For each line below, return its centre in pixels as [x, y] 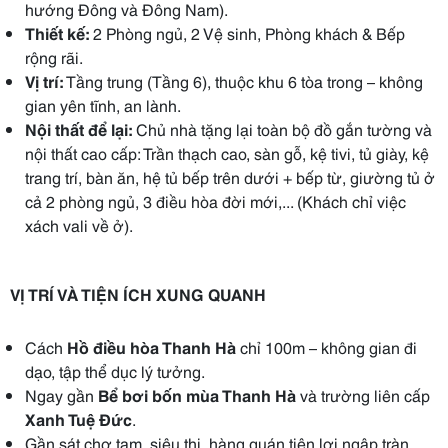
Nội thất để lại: [78, 128]
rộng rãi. [54, 56]
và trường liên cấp [363, 394]
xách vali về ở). [79, 224]
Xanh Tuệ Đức [78, 418]
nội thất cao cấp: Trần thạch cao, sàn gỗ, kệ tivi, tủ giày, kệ [227, 152]
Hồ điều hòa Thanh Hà [151, 346]
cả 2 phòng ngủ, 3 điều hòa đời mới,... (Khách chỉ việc [215, 200]
